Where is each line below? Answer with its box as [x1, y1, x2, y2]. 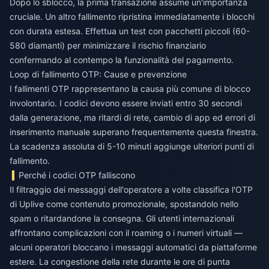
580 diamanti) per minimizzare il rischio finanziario [10, 40, 206, 51]
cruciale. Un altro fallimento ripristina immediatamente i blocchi [10, 11, 255, 22]
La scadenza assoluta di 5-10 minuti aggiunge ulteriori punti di [10, 141, 254, 152]
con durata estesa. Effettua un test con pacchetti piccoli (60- [10, 26, 250, 37]
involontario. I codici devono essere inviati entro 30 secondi [10, 98, 242, 109]
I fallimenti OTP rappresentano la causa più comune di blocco [10, 83, 250, 94]
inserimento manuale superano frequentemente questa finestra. [10, 127, 258, 138]
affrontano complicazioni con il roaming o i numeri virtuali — [10, 228, 243, 238]
